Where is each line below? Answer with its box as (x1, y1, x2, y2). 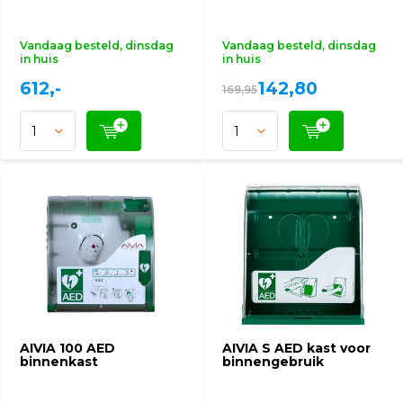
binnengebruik (222, 354, 324, 370)
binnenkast (20, 354, 98, 370)
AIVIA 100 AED (20, 340, 115, 356)
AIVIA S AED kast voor (222, 340, 371, 356)
